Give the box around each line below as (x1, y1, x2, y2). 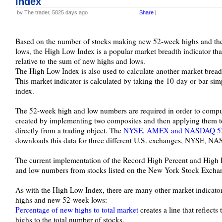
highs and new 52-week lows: (15, 195, 107, 205)
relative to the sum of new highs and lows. (15, 56, 145, 66)
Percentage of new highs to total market (15, 205, 138, 215)
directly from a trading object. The (15, 125, 123, 135)
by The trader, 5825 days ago (16, 9, 88, 15)
